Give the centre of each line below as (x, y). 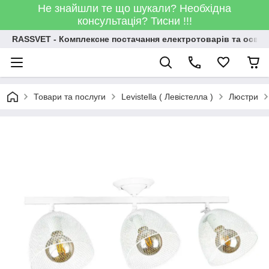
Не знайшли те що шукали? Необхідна (134, 8)
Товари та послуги (70, 97)
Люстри (243, 97)
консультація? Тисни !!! (134, 21)
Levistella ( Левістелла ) (167, 97)
